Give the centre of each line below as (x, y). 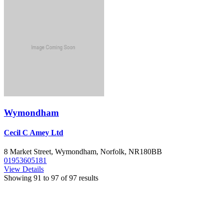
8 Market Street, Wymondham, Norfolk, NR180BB (83, 152)
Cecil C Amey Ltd (34, 132)
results (89, 178)
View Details (24, 169)
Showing (19, 178)
